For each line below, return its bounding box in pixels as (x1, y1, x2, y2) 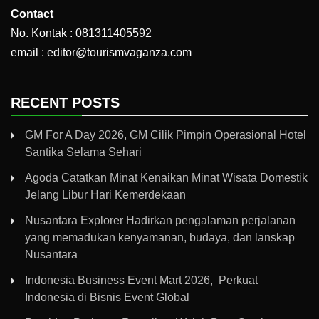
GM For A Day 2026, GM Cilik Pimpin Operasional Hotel (25, 129, 306, 142)
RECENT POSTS (11, 95, 120, 111)
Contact (11, 8, 53, 21)
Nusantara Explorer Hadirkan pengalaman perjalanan (25, 214, 296, 227)
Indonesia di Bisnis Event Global (25, 291, 189, 304)
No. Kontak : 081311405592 (11, 27, 152, 40)
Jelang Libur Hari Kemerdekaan (25, 189, 186, 202)
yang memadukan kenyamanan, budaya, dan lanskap (25, 231, 295, 244)
